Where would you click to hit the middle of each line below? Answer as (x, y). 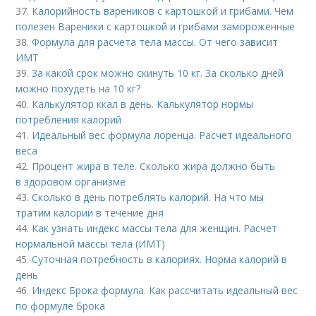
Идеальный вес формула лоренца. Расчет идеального (162, 135)
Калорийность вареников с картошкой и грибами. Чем (163, 11)
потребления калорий (69, 119)
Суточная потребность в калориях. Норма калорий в (160, 259)
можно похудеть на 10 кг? (78, 88)
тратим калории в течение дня (90, 212)
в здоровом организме (71, 181)
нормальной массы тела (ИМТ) (91, 243)
